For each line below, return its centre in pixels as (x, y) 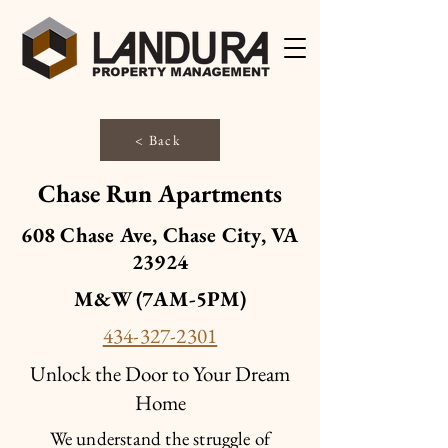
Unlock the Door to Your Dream (160, 373)
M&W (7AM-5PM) (160, 298)
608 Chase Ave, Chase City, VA (160, 234)
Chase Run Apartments (160, 193)
